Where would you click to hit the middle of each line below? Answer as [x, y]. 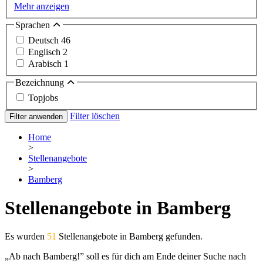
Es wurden [26, 237]
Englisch [45, 52]
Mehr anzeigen [42, 6]
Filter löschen [95, 116]
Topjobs [43, 97]
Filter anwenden [36, 116]
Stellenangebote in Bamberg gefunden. [129, 237]
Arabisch [46, 64]
